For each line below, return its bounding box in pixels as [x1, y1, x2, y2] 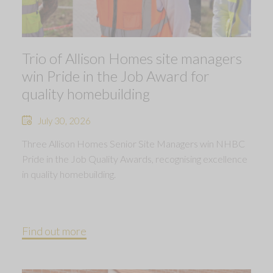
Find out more [22, 224, 87, 238]
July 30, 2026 [38, 115, 91, 126]
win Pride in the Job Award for [22, 66, 210, 85]
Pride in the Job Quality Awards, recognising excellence [22, 152, 247, 165]
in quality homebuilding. [22, 168, 116, 180]
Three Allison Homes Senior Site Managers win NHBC [22, 137, 245, 149]
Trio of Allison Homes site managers [22, 49, 242, 67]
